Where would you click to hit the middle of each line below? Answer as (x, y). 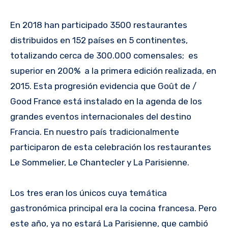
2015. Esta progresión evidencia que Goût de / (103, 86)
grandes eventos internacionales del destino (101, 116)
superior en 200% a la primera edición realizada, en (113, 70)
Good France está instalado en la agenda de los (106, 101)
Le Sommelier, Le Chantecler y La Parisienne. (100, 162)
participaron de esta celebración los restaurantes (111, 147)
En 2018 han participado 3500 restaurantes (99, 25)
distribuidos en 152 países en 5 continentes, (99, 40)
